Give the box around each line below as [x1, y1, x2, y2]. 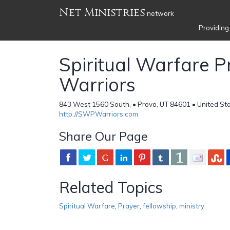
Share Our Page [59, 128, 148, 144]
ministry [179, 201, 204, 210]
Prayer [118, 201, 140, 210]
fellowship [143, 201, 176, 210]
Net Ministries [59, 5, 145, 20]
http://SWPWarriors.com [59, 109, 138, 118]
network [145, 9, 174, 17]
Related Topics [59, 177, 163, 197]
